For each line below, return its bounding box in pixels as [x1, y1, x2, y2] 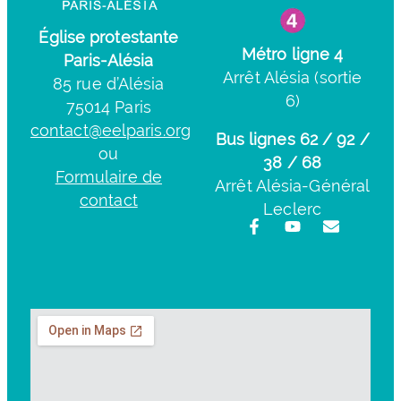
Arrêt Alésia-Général [215, 176, 371, 196]
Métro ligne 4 [241, 44, 344, 64]
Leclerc [263, 200, 321, 219]
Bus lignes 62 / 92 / [215, 130, 370, 149]
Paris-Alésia [64, 50, 154, 70]
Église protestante [38, 27, 179, 47]
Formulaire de [55, 166, 162, 186]
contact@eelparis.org [30, 120, 191, 140]
